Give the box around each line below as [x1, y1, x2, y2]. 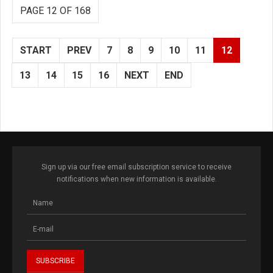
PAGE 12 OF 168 [20, 5, 91, 17]
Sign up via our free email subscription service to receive [41, 163, 232, 172]
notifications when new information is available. [56, 175, 217, 184]
